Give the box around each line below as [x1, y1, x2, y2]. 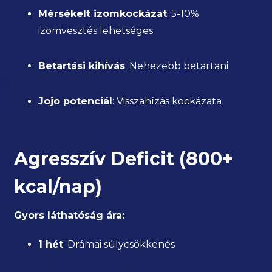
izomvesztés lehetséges [38, 25, 154, 36]
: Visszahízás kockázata [112, 95, 222, 107]
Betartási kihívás [38, 60, 126, 72]
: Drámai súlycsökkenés [63, 239, 175, 250]
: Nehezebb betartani [125, 60, 229, 72]
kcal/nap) [14, 175, 103, 198]
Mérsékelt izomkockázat [38, 8, 168, 19]
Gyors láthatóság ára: [14, 209, 125, 221]
